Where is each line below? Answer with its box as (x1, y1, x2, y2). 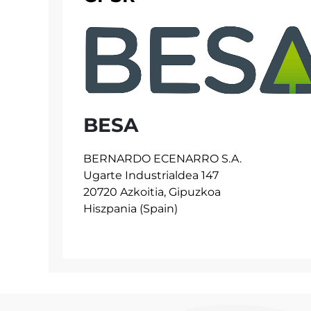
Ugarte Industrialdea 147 (83, 168, 219, 182)
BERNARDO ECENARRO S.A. (83, 151, 242, 165)
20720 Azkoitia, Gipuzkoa (83, 185, 221, 199)
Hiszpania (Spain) (83, 201, 178, 215)
